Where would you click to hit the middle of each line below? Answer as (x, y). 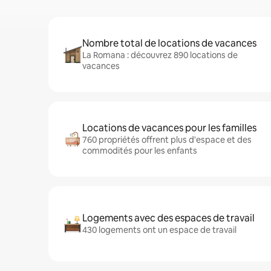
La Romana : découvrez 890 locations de (160, 55)
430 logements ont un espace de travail (159, 230)
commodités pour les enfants (140, 151)
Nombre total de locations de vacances (169, 43)
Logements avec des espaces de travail (168, 218)
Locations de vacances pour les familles (169, 128)
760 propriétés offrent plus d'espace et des (167, 140)
